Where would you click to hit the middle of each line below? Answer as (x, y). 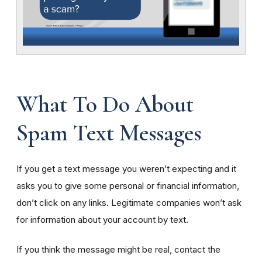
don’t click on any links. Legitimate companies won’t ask (129, 203)
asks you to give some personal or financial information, (128, 186)
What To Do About (105, 104)
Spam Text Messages (109, 133)
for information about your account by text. (102, 220)
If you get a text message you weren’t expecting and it (126, 169)
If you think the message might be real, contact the (118, 250)
